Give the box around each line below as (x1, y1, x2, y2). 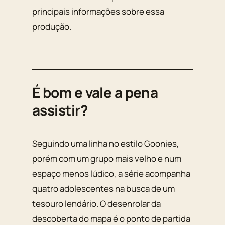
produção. (32, 21, 71, 33)
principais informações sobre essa (32, 6, 164, 18)
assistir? (32, 100, 87, 120)
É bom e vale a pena (32, 83, 158, 102)
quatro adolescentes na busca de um (32, 182, 175, 194)
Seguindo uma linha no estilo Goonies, (32, 137, 179, 149)
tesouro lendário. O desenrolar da (32, 197, 161, 209)
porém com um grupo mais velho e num (32, 152, 181, 164)
